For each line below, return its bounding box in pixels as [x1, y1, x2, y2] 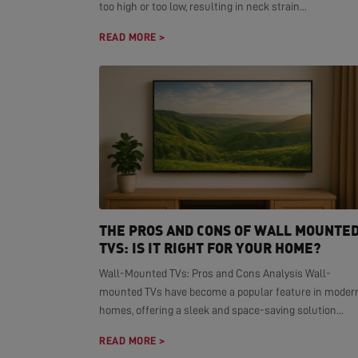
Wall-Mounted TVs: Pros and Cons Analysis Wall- [99, 268, 331, 279]
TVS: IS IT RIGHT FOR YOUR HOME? [99, 239, 320, 257]
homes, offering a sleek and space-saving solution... [99, 304, 344, 316]
